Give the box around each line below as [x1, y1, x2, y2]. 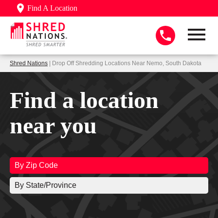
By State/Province [15, 181, 76, 189]
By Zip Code [15, 161, 58, 169]
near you [10, 112, 97, 138]
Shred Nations [10, 59, 48, 67]
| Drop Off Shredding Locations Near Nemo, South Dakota [48, 59, 201, 67]
